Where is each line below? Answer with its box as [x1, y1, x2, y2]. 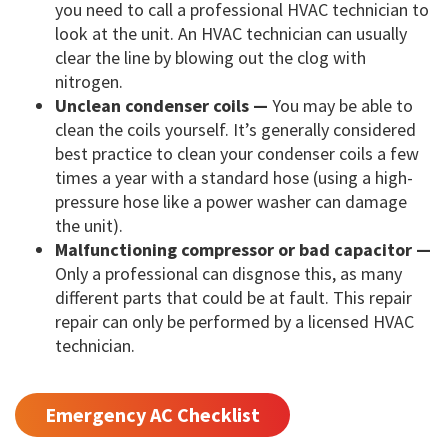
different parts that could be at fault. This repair [55, 286, 412, 310]
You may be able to [268, 94, 413, 118]
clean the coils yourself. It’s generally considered [55, 118, 416, 142]
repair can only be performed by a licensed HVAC [55, 310, 414, 334]
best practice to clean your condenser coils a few [55, 142, 419, 166]
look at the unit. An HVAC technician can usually [55, 22, 407, 46]
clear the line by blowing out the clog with [55, 46, 366, 70]
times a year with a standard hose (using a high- [55, 166, 413, 190]
